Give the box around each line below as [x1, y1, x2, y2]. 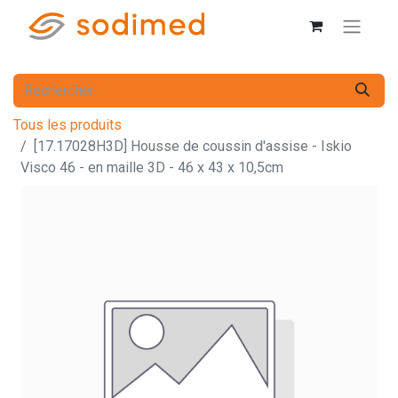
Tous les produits [13, 115, 122, 133]
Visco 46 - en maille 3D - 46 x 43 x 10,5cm [20, 158, 283, 176]
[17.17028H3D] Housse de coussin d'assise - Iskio [34, 137, 352, 155]
